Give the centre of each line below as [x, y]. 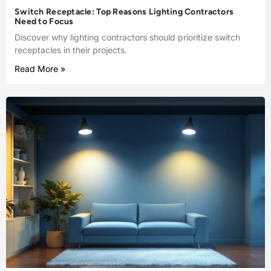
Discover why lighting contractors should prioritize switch [127, 38]
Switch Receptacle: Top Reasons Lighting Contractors [124, 12]
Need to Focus [44, 22]
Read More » [40, 69]
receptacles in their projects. [71, 50]
